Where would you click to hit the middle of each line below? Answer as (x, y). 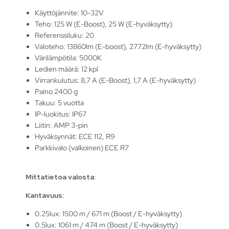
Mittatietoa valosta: (61, 177)
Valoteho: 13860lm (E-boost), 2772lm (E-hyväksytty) (118, 46)
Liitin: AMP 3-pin (62, 125)
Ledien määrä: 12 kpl (67, 69)
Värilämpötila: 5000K (68, 58)
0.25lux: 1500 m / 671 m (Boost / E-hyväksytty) (109, 213)
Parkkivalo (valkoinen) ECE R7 (82, 147)
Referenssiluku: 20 (65, 35)
